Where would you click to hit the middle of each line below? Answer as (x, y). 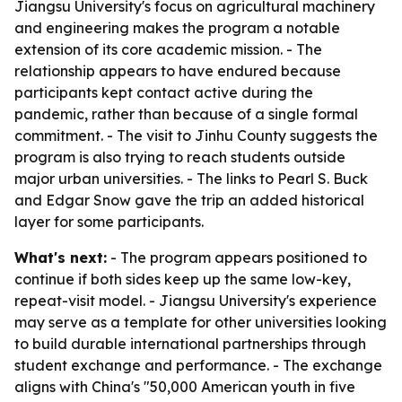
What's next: (61, 258)
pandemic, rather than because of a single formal (186, 114)
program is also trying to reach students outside (180, 157)
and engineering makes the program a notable (177, 28)
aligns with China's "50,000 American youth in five (185, 387)
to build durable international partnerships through (190, 344)
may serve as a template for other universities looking (201, 322)
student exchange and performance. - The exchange (198, 365)
